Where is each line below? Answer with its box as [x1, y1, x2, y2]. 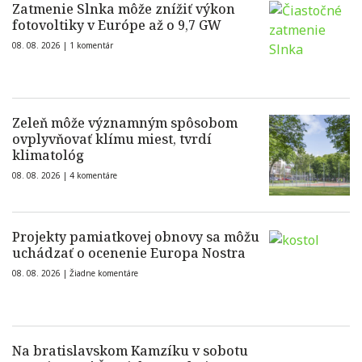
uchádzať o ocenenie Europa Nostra [12, 244, 246, 263]
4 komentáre [69, 170, 117, 182]
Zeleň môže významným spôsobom [12, 114, 238, 133]
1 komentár [69, 40, 113, 52]
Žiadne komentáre [69, 267, 138, 280]
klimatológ [12, 146, 84, 165]
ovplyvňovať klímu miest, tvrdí [12, 130, 212, 149]
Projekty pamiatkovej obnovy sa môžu [12, 228, 259, 246]
